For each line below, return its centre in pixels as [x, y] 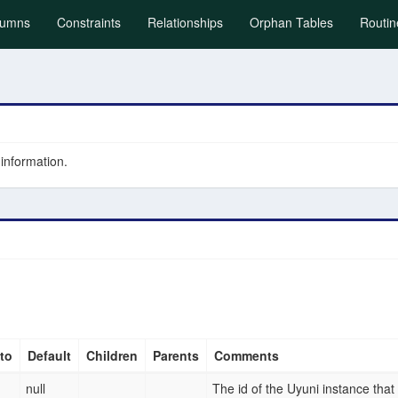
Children [112, 355]
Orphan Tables [291, 22]
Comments [247, 355]
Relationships [185, 22]
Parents [176, 355]
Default [49, 355]
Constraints [89, 22]
